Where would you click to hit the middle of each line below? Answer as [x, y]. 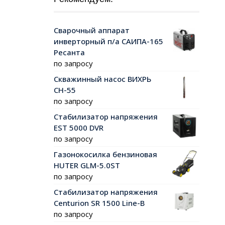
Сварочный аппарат [92, 30]
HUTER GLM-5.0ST [87, 165]
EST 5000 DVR [79, 128]
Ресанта [69, 52]
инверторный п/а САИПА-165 [108, 41]
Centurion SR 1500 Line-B [99, 203]
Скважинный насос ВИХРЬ [102, 79]
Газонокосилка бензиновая [105, 154]
